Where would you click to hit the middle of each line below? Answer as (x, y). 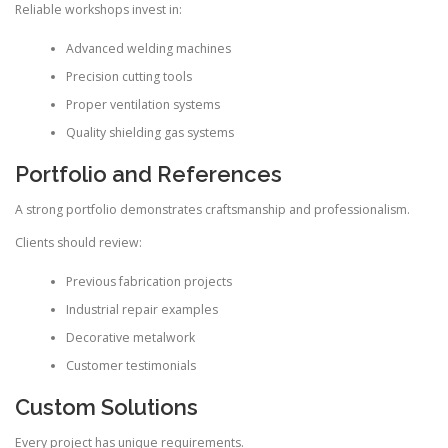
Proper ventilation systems (142, 104)
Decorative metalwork (130, 337)
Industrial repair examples (141, 309)
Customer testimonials (130, 365)
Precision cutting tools (128, 76)
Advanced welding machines (148, 48)
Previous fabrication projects (148, 281)
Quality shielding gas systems (149, 132)
